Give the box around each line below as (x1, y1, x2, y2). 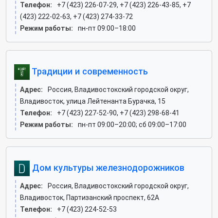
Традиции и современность (30, 66, 148, 76)
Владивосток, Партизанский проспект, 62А (20, 194, 159, 201)
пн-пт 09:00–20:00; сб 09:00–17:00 (78, 121, 186, 128)
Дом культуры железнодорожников (30, 162, 184, 173)
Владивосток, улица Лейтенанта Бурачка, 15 (20, 97, 165, 105)
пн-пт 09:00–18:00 (78, 24, 136, 32)
